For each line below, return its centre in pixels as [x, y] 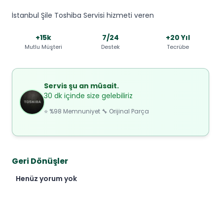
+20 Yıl [178, 38]
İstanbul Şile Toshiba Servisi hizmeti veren [83, 15]
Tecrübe [178, 47]
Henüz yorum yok [46, 179]
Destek [110, 47]
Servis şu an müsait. [81, 86]
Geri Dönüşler [40, 161]
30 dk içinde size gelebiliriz [88, 95]
